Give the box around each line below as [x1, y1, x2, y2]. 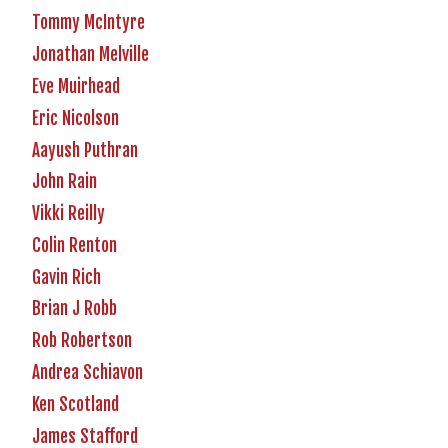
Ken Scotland [32, 393, 119, 415]
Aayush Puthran [32, 139, 138, 161]
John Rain [32, 171, 97, 193]
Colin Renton [32, 234, 117, 256]
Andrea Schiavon [32, 362, 143, 384]
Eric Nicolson [32, 107, 119, 129]
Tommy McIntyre [32, 12, 145, 34]
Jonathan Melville [32, 44, 149, 66]
